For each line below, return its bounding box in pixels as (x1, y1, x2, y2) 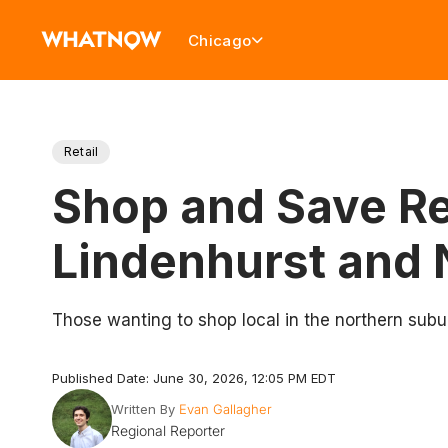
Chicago (188, 30, 252, 50)
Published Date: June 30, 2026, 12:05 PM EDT (52, 370, 336, 386)
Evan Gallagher (178, 401, 272, 417)
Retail (64, 144, 99, 159)
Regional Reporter (110, 422, 225, 439)
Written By (110, 401, 175, 417)
